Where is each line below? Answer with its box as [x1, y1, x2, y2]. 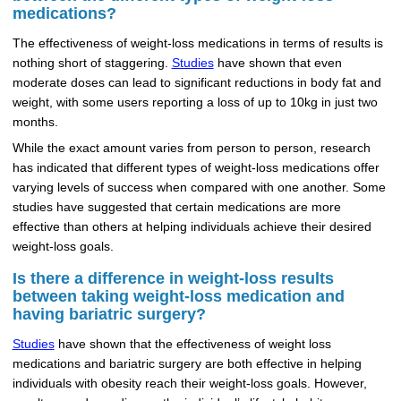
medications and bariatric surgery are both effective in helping [12, 357, 362, 371]
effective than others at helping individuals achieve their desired [12, 220, 371, 235]
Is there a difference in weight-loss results [12, 269, 334, 287]
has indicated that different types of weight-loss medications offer [12, 161, 380, 175]
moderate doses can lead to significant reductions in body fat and [12, 76, 381, 90]
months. [12, 115, 58, 130]
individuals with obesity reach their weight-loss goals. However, [12, 377, 367, 391]
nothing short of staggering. [12, 56, 172, 71]
